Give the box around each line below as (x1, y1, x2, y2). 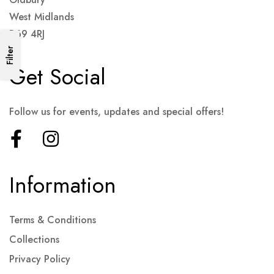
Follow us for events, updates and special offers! (9, 105, 224, 119)
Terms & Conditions (9, 213, 96, 227)
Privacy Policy (9, 252, 70, 266)
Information (9, 169, 116, 201)
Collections (9, 232, 59, 246)
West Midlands (9, 10, 74, 24)
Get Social (9, 61, 106, 93)
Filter (4, 45, 16, 65)
